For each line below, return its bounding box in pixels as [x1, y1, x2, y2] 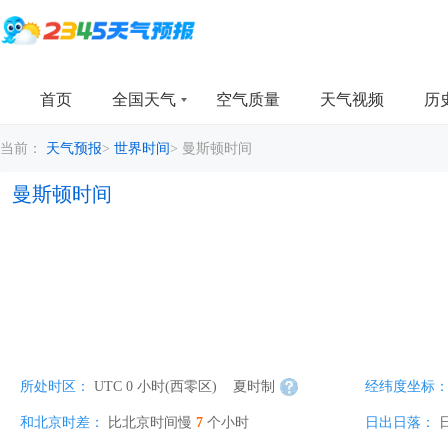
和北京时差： [20, 415, 104, 430]
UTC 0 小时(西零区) [94, 379, 221, 394]
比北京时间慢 [108, 415, 196, 430]
